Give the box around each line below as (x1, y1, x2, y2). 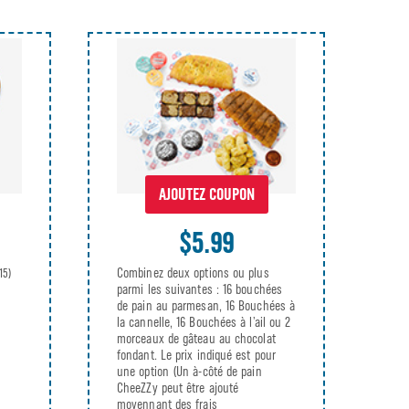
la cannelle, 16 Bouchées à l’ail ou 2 (117, 314, 291, 331)
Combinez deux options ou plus (117, 265, 269, 282)
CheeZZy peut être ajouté (117, 380, 239, 397)
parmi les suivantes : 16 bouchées (117, 281, 282, 299)
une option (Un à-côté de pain (117, 363, 262, 381)
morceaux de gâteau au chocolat (117, 330, 276, 348)
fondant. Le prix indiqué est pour (117, 347, 276, 364)
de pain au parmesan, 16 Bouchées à (117, 298, 296, 315)
